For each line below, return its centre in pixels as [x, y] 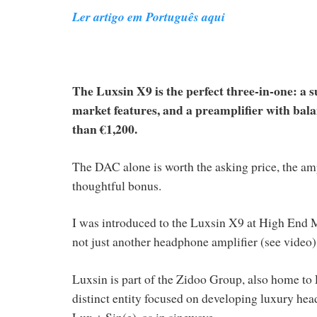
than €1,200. [105, 129]
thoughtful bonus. [117, 185]
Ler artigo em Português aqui [149, 16]
